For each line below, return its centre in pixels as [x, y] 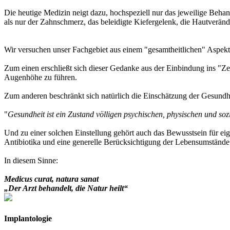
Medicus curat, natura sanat [51, 179]
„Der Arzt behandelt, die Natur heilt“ [66, 188]
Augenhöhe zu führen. [41, 77]
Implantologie [28, 218]
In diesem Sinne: [31, 160]
